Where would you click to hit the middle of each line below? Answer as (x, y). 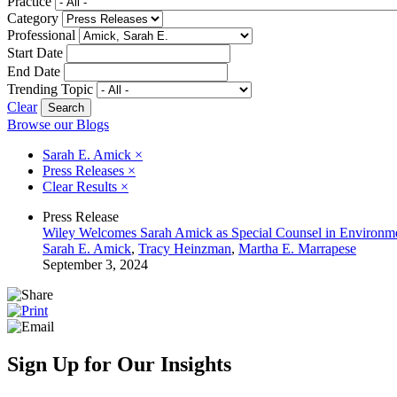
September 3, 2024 (95, 264)
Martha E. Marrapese (297, 248)
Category (33, 18)
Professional (41, 35)
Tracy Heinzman (185, 248)
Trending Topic (50, 89)
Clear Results (82, 186)
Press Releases (85, 170)
